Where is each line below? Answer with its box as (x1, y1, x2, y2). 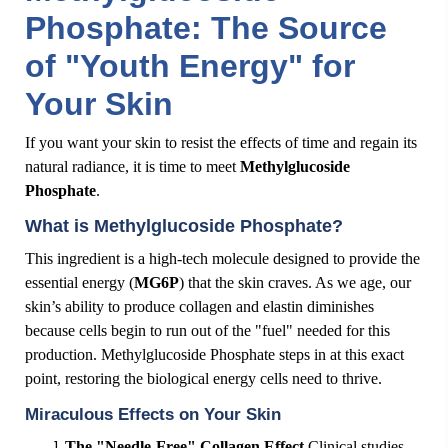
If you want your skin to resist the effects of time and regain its (25, 134, 417, 151)
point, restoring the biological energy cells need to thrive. (25, 370, 382, 387)
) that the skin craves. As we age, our (179, 274, 411, 291)
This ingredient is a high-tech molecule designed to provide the (25, 250, 420, 267)
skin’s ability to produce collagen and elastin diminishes (25, 298, 374, 315)
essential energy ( (25, 274, 134, 291)
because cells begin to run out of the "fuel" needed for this (25, 322, 390, 339)
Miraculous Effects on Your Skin (25, 404, 281, 424)
